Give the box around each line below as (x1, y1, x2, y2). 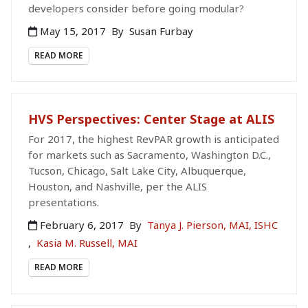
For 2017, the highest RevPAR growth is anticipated (28, 132, 279, 146)
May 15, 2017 (37, 24, 109, 38)
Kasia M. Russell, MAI (36, 236, 137, 250)
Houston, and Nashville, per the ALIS (28, 179, 207, 194)
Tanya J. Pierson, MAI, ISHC (147, 218, 278, 232)
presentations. (28, 195, 99, 210)
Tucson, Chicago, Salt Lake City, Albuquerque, (28, 164, 246, 178)
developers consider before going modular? (28, 1, 244, 16)
